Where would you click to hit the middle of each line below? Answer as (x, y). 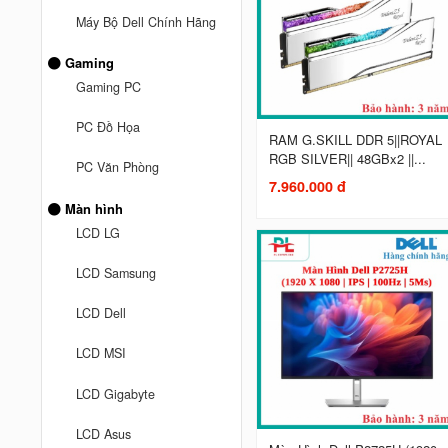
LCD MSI (101, 353)
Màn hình (92, 208)
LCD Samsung (116, 272)
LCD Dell (101, 313)
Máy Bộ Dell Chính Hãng (146, 21)
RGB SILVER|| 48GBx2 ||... (347, 159)
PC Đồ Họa (108, 127)
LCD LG (98, 232)
